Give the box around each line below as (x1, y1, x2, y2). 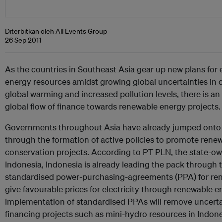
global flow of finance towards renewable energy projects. (5, 101, 221, 111)
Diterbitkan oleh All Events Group (5, 27, 107, 36)
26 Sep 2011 (5, 36, 41, 45)
